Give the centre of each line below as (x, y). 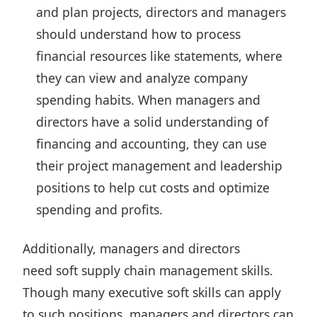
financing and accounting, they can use (152, 144)
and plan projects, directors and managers (161, 12)
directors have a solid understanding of (152, 122)
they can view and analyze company (142, 78)
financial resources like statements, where (160, 56)
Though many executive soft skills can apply (152, 292)
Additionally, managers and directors (131, 248)
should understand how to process (139, 34)
